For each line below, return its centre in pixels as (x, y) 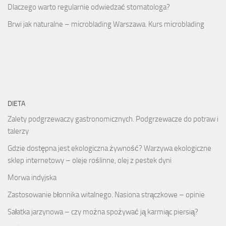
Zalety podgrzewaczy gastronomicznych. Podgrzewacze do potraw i (113, 119)
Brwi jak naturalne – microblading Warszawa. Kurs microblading (106, 24)
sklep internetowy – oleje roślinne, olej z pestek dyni (90, 160)
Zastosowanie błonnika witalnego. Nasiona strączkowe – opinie (106, 194)
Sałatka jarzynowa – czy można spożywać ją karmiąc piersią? (103, 212)
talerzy (18, 131)
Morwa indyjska (32, 177)
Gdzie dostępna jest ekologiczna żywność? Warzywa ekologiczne (109, 148)
